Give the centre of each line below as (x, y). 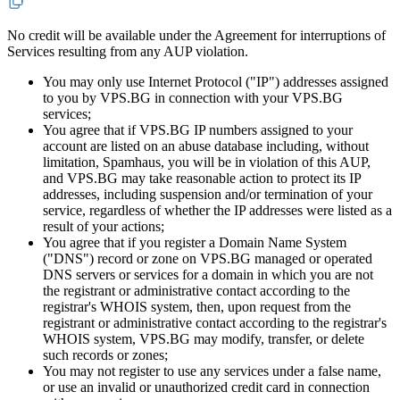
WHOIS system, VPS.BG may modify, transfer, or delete (204, 338)
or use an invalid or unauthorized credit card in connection (206, 387)
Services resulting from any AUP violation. (128, 51)
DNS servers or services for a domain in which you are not (208, 274)
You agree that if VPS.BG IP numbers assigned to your (198, 129)
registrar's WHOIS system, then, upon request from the (197, 306)
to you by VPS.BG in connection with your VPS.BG (193, 97)
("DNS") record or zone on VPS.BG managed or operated (208, 258)
